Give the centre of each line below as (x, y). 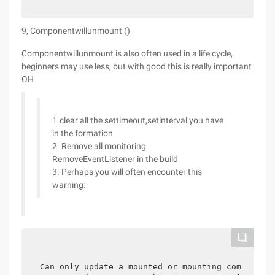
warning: (69, 185)
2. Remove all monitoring (99, 146)
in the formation (83, 133)
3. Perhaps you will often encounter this (127, 172)
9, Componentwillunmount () (76, 31)
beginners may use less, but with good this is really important (137, 66)
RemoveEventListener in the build (115, 159)
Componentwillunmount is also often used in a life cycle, (127, 53)
